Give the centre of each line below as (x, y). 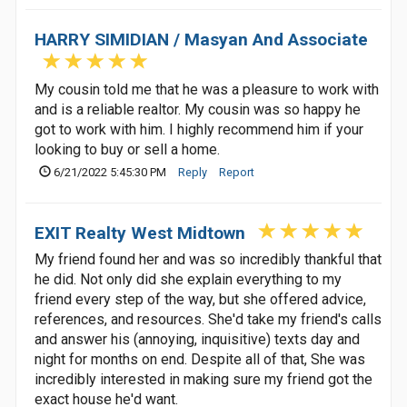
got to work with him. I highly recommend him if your (199, 129)
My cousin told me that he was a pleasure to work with (207, 89)
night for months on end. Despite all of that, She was (200, 359)
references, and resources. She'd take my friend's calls (208, 319)
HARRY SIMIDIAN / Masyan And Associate (201, 40)
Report (237, 172)
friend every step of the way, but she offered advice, (200, 299)
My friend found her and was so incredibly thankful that (208, 259)
